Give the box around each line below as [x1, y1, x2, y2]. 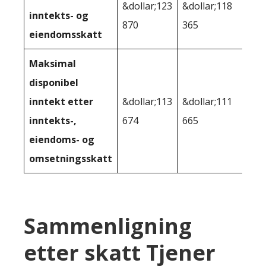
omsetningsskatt [29, 151, 112, 165]
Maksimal [29, 56, 76, 70]
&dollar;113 [122, 94, 172, 108]
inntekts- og [29, 8, 88, 22]
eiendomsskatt [29, 27, 102, 41]
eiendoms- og [29, 132, 94, 146]
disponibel [29, 75, 78, 89]
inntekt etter [29, 94, 93, 108]
